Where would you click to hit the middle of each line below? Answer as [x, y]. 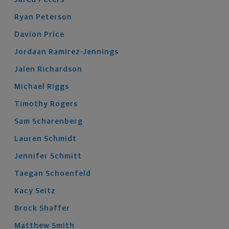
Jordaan [30, 52]
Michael [30, 87]
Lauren [28, 139]
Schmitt [66, 156]
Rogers [64, 104]
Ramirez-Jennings [84, 52]
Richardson [60, 69]
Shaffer [55, 208]
